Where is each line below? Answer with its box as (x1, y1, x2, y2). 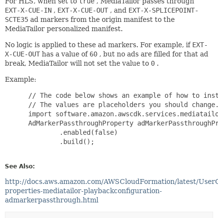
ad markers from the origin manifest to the (28, 15, 175, 23)
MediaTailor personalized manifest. (5, 24, 123, 33)
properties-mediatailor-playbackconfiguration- (5, 186, 162, 195)
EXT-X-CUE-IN (5, 6, 52, 14)
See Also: (5, 163, 35, 170)
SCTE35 (5, 15, 28, 23)
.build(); (24, 137, 94, 145)
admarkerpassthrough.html (5, 196, 98, 204)
